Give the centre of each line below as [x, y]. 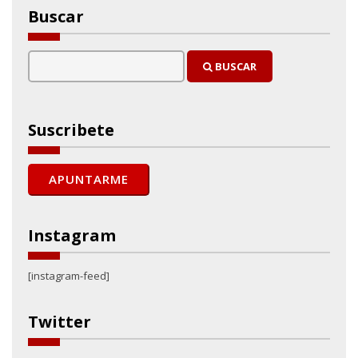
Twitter [60, 321]
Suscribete [71, 129]
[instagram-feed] [69, 275]
